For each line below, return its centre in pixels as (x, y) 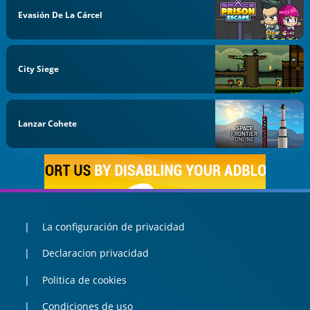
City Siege (39, 69)
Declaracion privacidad (95, 253)
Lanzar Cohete (48, 124)
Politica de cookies (84, 280)
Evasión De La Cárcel (61, 15)
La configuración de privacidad (113, 226)
